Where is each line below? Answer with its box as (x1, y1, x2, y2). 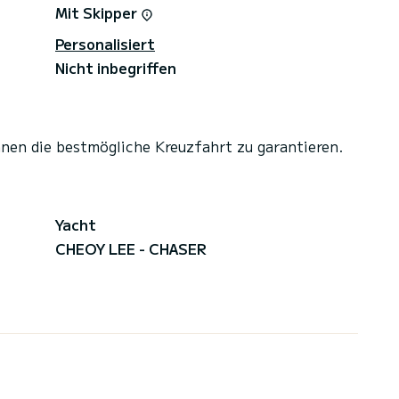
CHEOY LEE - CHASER (55, 237, 207, 259)
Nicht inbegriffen (55, 56, 176, 78)
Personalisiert (55, 32, 155, 54)
